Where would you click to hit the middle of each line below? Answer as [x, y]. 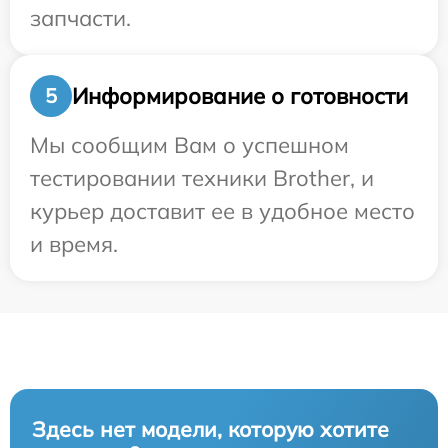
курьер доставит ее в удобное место [222, 211]
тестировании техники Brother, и [202, 178]
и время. [74, 244]
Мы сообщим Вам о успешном [189, 145]
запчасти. [80, 18]
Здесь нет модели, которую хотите [210, 429]
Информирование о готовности [240, 95]
